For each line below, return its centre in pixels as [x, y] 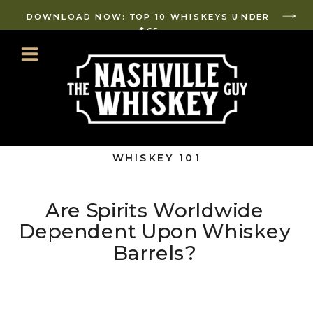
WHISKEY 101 [156, 158]
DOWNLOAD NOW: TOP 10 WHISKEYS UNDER [149, 16]
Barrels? [154, 253]
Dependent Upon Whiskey [155, 232]
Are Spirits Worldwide [155, 210]
